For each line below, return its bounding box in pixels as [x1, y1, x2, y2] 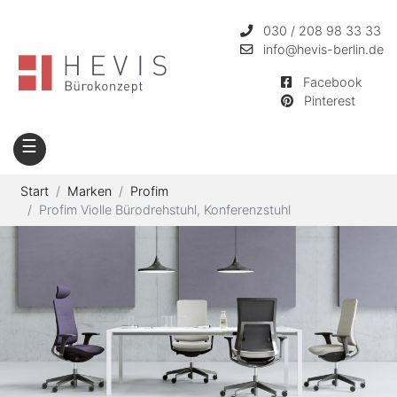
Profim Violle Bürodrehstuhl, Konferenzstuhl [39, 201, 291, 217]
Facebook [303, 74, 362, 90]
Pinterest [304, 93, 355, 108]
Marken [67, 183, 112, 198]
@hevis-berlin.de [285, 42, 384, 57]
